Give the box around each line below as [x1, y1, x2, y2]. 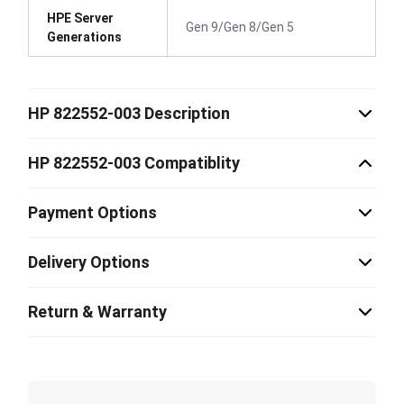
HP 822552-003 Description [28, 104, 230, 123]
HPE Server [47, 10, 114, 25]
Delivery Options [28, 252, 150, 271]
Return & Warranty [28, 302, 167, 321]
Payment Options [28, 203, 157, 222]
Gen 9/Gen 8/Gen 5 [186, 19, 294, 34]
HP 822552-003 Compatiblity [28, 153, 240, 172]
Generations [47, 29, 122, 44]
